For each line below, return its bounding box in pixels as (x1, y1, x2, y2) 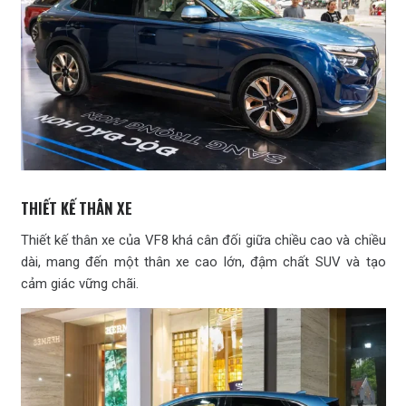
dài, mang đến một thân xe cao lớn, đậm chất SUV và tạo (20, 253, 386, 270)
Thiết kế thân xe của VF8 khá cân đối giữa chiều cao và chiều (20, 231, 386, 248)
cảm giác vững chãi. (20, 275, 139, 292)
